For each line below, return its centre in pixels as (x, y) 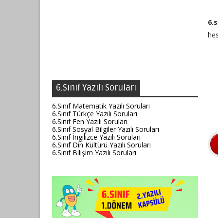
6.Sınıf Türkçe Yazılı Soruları (95, 114)
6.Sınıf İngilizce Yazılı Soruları (96, 137)
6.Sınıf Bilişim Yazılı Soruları (94, 153)
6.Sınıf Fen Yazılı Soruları (90, 121)
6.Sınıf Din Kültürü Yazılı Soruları (101, 145)
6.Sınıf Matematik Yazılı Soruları (101, 106)
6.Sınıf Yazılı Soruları (96, 88)
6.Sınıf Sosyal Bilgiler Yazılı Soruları (106, 129)
